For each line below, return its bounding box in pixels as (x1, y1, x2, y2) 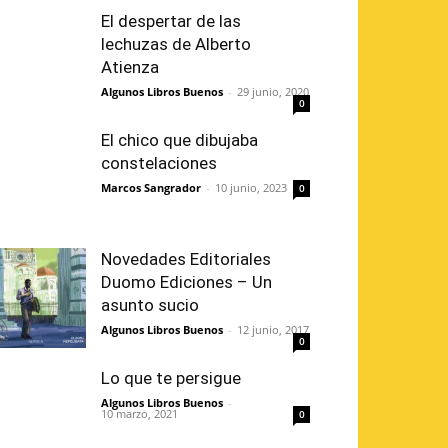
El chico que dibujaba (101, 130, 258, 151)
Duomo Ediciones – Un (101, 272, 272, 293)
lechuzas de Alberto (101, 34, 251, 55)
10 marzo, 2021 (101, 406, 178, 422)
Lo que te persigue (101, 368, 241, 389)
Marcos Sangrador (101, 180, 201, 196)
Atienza (101, 57, 159, 78)
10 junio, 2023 (215, 180, 287, 196)
